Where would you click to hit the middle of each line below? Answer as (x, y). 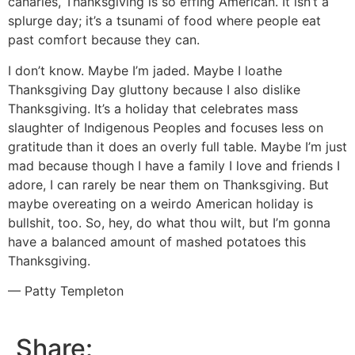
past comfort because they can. (104, 40)
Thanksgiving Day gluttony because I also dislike (154, 89)
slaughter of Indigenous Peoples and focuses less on (166, 127)
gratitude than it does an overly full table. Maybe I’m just (177, 146)
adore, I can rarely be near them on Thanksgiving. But (168, 184)
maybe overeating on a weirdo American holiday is (160, 203)
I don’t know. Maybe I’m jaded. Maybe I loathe (145, 70)
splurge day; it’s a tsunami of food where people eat (164, 21)
